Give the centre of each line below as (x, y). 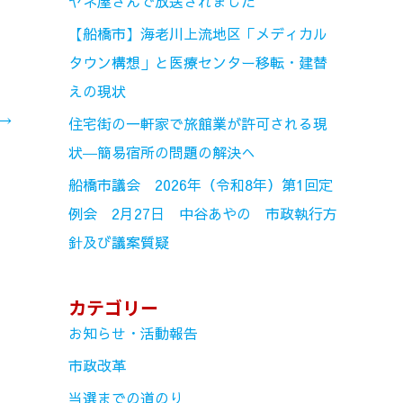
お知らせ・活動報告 (133, 332)
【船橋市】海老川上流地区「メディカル (198, 34)
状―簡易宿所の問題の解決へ (162, 152)
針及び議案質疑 (119, 242)
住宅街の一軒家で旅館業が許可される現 (198, 124)
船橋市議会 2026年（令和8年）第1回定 (201, 185)
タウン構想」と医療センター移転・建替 (198, 63)
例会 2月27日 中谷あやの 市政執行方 (203, 214)
